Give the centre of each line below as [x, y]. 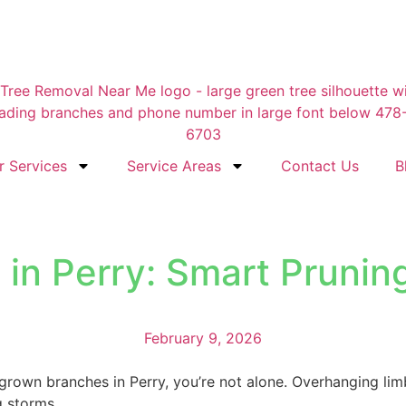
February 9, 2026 [203, 338]
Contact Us [320, 166]
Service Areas [174, 166]
